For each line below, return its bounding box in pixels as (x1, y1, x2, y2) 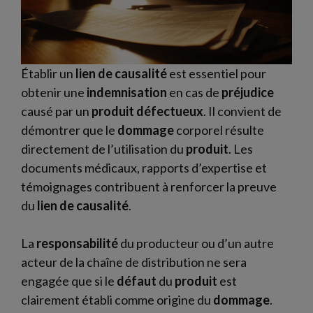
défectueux (136, 103, 203, 119)
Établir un (21, 65, 75, 81)
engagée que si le (21, 272, 117, 289)
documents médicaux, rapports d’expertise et (21, 159, 267, 175)
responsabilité (36, 235, 118, 251)
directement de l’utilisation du (21, 140, 186, 156)
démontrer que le (21, 122, 117, 138)
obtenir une (21, 84, 87, 100)
